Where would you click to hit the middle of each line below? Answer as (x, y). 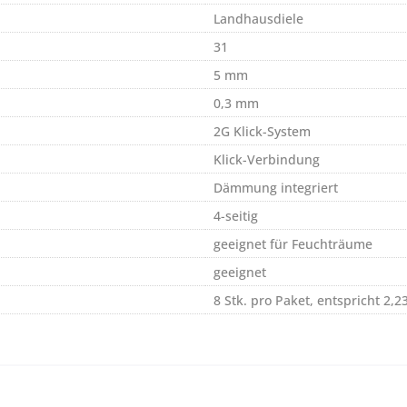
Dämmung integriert (276, 187)
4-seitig (236, 215)
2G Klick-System (262, 131)
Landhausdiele (258, 18)
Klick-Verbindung (267, 159)
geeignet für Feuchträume (293, 243)
